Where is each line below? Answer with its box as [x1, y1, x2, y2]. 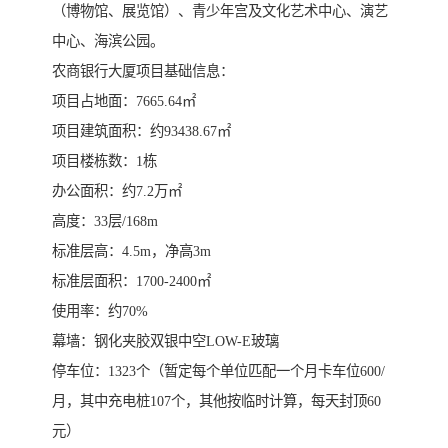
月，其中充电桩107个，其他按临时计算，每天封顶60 [52, 392, 381, 409]
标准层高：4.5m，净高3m [52, 242, 211, 259]
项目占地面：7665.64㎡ [52, 92, 196, 109]
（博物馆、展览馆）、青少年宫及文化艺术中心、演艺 [52, 2, 388, 19]
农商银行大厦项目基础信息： [52, 62, 234, 79]
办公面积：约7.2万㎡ [52, 182, 186, 199]
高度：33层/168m [52, 212, 158, 229]
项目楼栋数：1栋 [52, 152, 157, 169]
